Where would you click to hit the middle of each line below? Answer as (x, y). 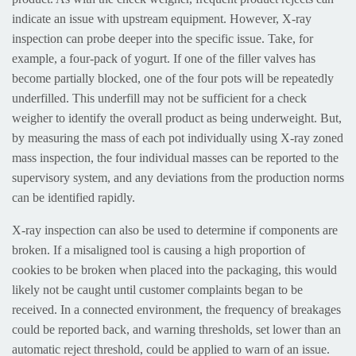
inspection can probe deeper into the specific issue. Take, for (163, 38)
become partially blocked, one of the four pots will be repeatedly (173, 78)
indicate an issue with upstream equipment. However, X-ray (162, 18)
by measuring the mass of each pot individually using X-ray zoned (178, 137)
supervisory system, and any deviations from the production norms (178, 177)
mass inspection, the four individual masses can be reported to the (175, 157)
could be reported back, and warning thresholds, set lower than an (176, 329)
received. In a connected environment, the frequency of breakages (176, 309)
